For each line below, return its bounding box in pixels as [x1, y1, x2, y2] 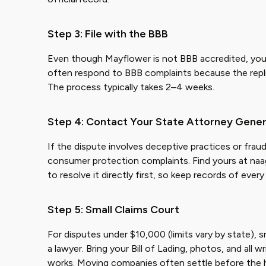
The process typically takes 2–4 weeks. [47, 81, 214, 93]
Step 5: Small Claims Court [47, 203, 179, 216]
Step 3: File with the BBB [47, 27, 168, 40]
